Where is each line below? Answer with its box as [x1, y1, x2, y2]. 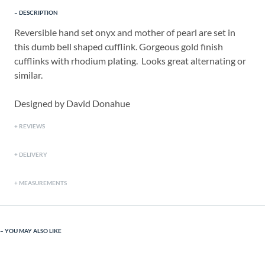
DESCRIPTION [19, 9, 58, 17]
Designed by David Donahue [14, 98, 130, 109]
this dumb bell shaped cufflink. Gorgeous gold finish [14, 41, 223, 53]
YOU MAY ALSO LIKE [5, 227, 62, 235]
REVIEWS [19, 122, 45, 130]
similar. [14, 69, 43, 81]
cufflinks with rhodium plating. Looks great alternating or [14, 55, 246, 67]
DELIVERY [19, 151, 47, 159]
